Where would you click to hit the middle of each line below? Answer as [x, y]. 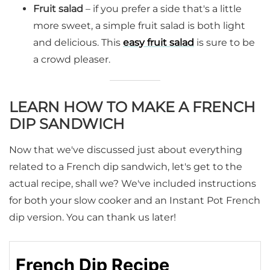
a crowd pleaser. [72, 60]
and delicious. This [78, 43]
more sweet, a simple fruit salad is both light [139, 26]
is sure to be [224, 43]
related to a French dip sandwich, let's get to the [126, 167]
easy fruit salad [159, 43]
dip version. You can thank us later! [93, 218]
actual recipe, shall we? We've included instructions [133, 184]
